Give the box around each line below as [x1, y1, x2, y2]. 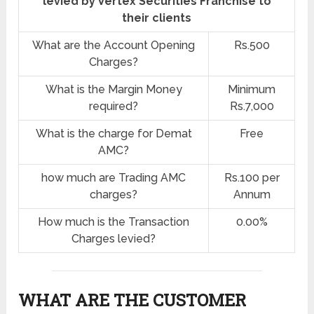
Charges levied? [71, 232, 156, 246]
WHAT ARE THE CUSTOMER [18, 289, 247, 312]
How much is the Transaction [38, 215, 190, 229]
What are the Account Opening [32, 39, 196, 53]
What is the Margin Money [45, 83, 182, 97]
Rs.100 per [224, 171, 280, 185]
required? [89, 100, 139, 114]
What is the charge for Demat [35, 127, 192, 141]
